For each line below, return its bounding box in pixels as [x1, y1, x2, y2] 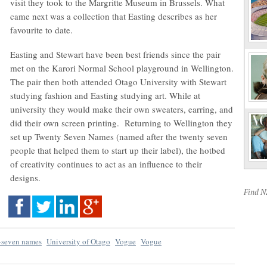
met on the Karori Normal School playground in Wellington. [10, 62, 234, 74]
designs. [10, 172, 41, 184]
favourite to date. [10, 24, 73, 36]
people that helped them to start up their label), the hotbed [10, 144, 225, 156]
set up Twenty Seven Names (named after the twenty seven [10, 131, 228, 142]
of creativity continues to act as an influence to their [10, 158, 202, 170]
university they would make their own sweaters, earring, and [10, 103, 233, 115]
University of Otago [46, 236, 110, 247]
